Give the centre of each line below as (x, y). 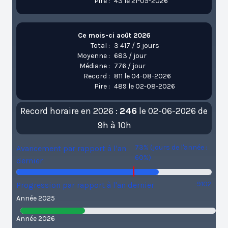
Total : (100, 46)
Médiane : (95, 66)
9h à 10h (114, 125)
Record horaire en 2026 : (70, 111)
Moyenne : (93, 56)
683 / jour (130, 56)
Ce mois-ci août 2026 (114, 35)
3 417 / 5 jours (137, 46)
